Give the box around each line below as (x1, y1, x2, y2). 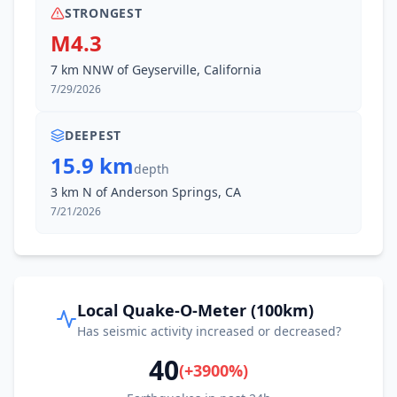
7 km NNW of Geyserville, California (51, 61, 261, 78)
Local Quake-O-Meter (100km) (77, 300, 314, 321)
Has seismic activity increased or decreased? (77, 323, 341, 339)
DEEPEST (65, 127, 121, 144)
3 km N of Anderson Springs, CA (51, 183, 241, 200)
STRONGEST (65, 4, 143, 21)
